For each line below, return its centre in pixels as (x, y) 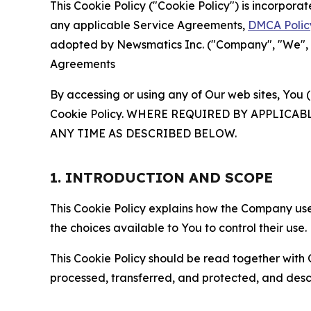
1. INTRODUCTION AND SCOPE (161, 177)
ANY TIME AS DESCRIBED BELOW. (143, 133)
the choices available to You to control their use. (178, 228)
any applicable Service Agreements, (149, 25)
